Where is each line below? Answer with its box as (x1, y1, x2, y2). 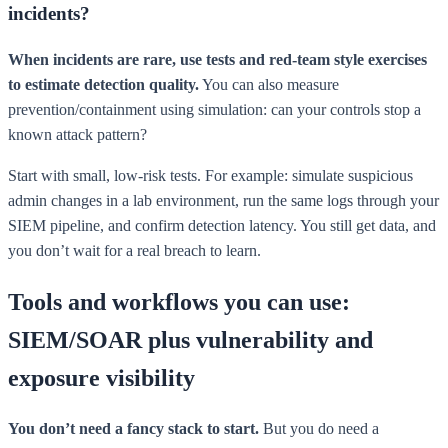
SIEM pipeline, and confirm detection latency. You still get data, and (8, 216, 436, 234)
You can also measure (199, 75, 339, 93)
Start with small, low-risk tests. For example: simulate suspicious (8, 166, 413, 184)
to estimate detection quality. (8, 75, 199, 93)
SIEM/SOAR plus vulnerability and (8, 326, 373, 353)
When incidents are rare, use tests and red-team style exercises (8, 50, 427, 68)
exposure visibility (8, 364, 195, 391)
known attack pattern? (8, 125, 147, 143)
